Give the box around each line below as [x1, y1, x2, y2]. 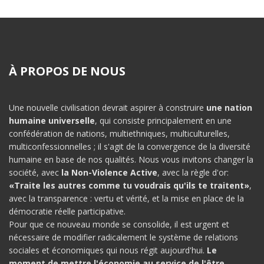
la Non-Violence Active [61, 167, 157, 179]
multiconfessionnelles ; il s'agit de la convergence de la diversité [9, 141, 250, 153]
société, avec [9, 167, 61, 179]
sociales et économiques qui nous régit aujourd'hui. [9, 245, 207, 256]
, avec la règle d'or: [157, 167, 229, 179]
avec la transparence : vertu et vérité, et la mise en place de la [9, 193, 244, 204]
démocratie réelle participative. [9, 206, 126, 217]
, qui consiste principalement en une [95, 115, 232, 127]
